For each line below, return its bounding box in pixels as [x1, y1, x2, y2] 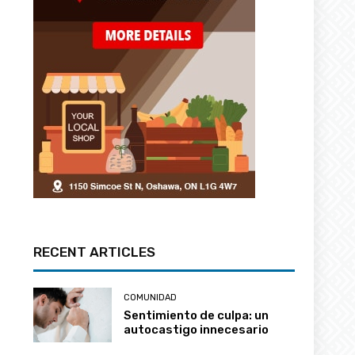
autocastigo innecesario [124, 322, 269, 337]
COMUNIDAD [124, 292, 177, 303]
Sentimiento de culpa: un [124, 307, 269, 323]
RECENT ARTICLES [33, 243, 156, 260]
